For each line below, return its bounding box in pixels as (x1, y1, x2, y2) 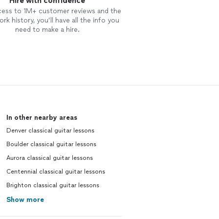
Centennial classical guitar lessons (6, 168, 105, 175)
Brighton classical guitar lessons (6, 182, 99, 189)
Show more (6, 196, 44, 204)
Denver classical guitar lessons (6, 127, 94, 134)
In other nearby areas (6, 113, 77, 122)
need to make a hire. (15, 25, 80, 34)
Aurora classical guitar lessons (6, 154, 93, 161)
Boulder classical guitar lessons (6, 141, 96, 148)
